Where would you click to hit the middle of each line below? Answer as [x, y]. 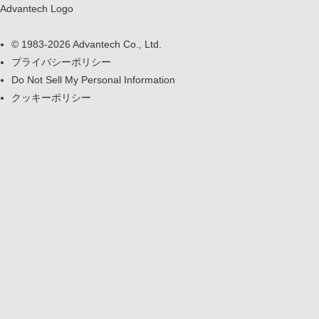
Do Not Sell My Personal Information [93, 80]
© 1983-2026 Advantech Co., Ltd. [87, 44]
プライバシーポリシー [61, 62]
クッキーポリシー [51, 98]
